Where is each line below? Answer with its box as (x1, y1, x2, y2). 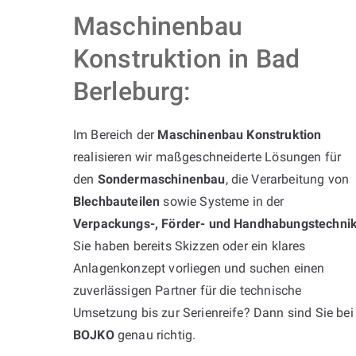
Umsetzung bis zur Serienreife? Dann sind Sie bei (73, 304, 354, 320)
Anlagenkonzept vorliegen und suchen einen (73, 260, 325, 276)
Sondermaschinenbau (97, 171, 226, 187)
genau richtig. (114, 327, 196, 342)
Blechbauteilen (73, 193, 161, 209)
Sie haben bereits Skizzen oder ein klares (73, 238, 306, 253)
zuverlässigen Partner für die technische (73, 282, 302, 298)
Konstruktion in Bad (73, 43, 300, 74)
